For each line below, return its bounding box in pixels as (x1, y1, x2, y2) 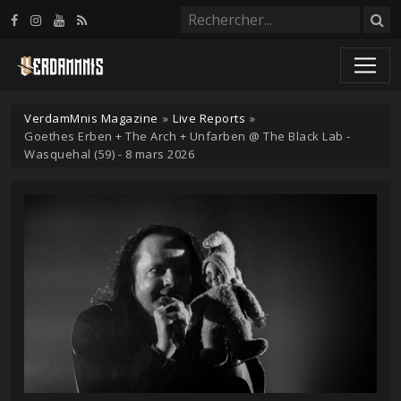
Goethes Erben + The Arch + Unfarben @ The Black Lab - (24, 128, 351, 144)
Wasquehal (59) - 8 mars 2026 (24, 146, 194, 162)
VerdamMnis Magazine (24, 110, 158, 126)
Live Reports (173, 110, 245, 126)
